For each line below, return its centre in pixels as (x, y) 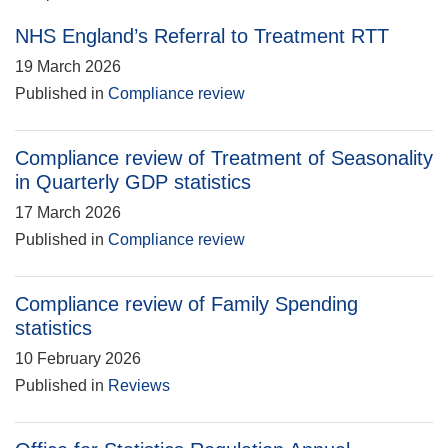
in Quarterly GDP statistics (133, 182)
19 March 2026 (68, 66)
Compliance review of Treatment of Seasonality (224, 158)
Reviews (139, 385)
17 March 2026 (68, 212)
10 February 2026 (78, 358)
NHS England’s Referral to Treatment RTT (202, 36)
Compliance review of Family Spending (186, 304)
